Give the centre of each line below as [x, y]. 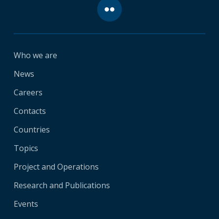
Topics [26, 148]
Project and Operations [56, 166]
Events [26, 204]
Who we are [35, 55]
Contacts [30, 111]
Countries [32, 129]
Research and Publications [62, 185]
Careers [28, 92]
